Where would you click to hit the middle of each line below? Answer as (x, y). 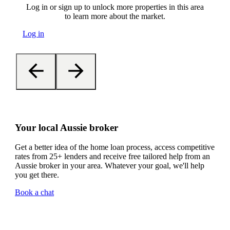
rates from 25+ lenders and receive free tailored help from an (112, 157)
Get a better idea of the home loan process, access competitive (115, 147)
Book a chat (34, 193)
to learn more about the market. (115, 16)
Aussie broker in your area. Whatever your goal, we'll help (110, 166)
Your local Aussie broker (66, 127)
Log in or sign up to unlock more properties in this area (115, 7)
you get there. (37, 175)
